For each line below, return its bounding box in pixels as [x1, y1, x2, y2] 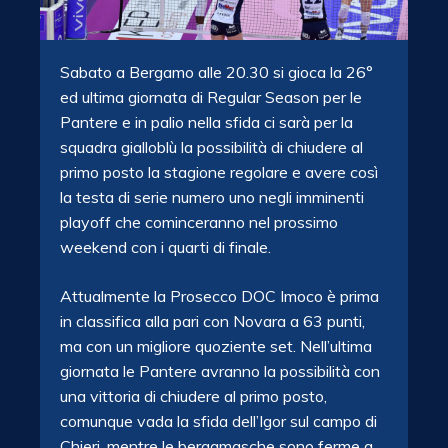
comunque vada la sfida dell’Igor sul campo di [60, 411, 377, 432]
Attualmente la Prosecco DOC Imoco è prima [60, 286, 379, 307]
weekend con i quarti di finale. [60, 237, 271, 258]
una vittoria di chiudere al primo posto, [60, 386, 327, 407]
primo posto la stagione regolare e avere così [60, 162, 378, 183]
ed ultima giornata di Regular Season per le [60, 87, 362, 108]
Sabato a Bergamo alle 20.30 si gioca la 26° [60, 62, 373, 83]
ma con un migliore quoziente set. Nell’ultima [60, 336, 372, 357]
